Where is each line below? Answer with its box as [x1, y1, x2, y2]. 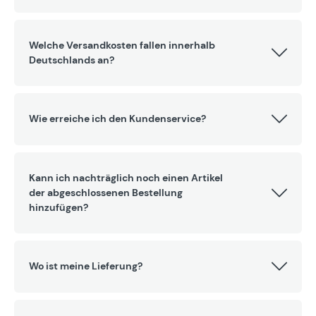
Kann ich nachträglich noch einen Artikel [29, 171, 223, 185]
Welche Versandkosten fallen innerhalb [29, 39, 215, 52]
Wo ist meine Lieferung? [29, 260, 142, 273]
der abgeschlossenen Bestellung [29, 186, 183, 200]
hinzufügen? [29, 201, 88, 214]
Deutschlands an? [29, 54, 114, 67]
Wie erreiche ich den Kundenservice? [29, 112, 206, 126]
